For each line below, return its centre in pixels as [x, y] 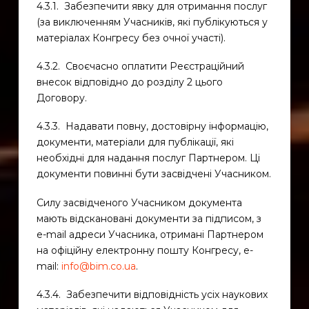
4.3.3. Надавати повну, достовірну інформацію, [152, 127]
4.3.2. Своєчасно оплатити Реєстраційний [140, 66]
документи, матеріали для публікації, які [135, 142]
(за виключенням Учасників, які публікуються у [152, 22]
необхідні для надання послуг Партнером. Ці [148, 158]
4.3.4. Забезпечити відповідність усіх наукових [152, 295]
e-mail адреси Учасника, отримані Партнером [150, 234]
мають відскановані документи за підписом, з [149, 218]
